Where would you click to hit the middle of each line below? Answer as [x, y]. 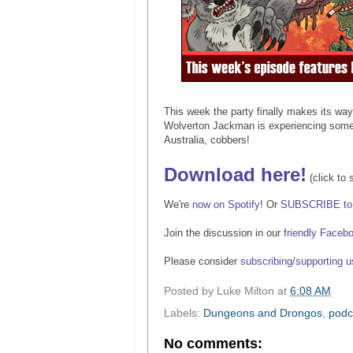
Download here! [235, 174]
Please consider [202, 261]
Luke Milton [245, 291]
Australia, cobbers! [207, 139]
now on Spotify [225, 204]
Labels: [184, 313]
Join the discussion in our [224, 232]
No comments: [213, 343]
